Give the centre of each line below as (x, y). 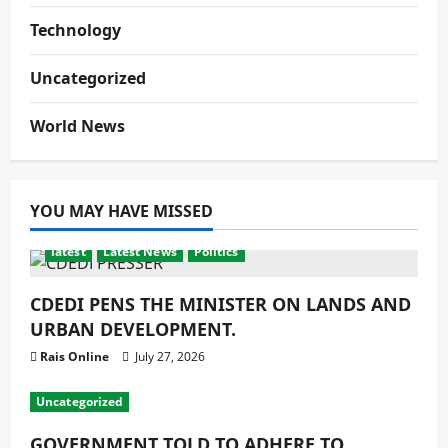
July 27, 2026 (168, 356)
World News (77, 126)
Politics (216, 251)
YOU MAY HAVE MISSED (121, 211)
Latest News (139, 251)
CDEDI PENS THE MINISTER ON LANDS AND (220, 304)
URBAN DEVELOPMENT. (133, 329)
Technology (75, 30)
